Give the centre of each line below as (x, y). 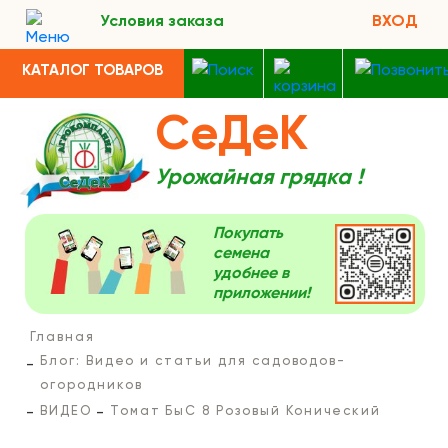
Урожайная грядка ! (259, 178)
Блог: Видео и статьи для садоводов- (193, 361)
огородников (91, 385)
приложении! (261, 294)
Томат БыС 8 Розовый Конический (245, 411)
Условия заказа (161, 22)
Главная (62, 337)
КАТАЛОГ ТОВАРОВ (93, 70)
